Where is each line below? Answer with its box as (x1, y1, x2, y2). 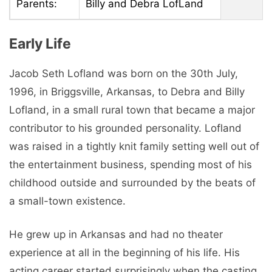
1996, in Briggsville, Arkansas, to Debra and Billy (9, 85, 245, 98)
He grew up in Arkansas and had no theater (9, 228, 223, 241)
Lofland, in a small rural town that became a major (9, 103, 255, 116)
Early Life (9, 35, 71, 52)
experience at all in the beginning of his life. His (9, 246, 240, 259)
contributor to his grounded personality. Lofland (9, 121, 242, 134)
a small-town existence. (9, 194, 126, 207)
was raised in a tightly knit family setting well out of (9, 140, 259, 152)
